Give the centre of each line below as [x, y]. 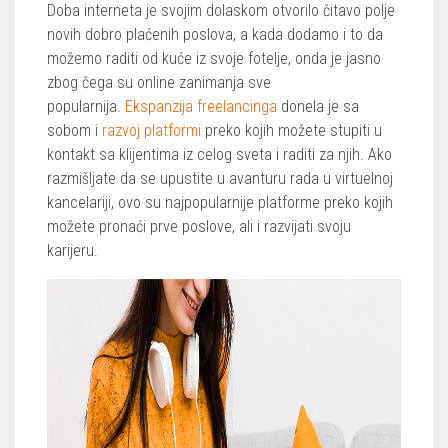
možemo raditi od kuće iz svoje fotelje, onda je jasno [214, 58]
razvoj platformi [151, 130]
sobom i [74, 130]
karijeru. [74, 250]
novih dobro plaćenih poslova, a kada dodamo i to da [215, 34]
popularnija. [86, 106]
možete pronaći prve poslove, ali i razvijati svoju [199, 226]
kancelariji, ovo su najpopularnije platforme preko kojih [220, 202]
